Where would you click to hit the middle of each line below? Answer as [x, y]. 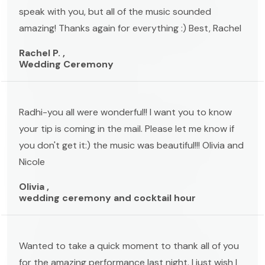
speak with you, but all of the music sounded [115, 11]
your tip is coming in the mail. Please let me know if [127, 128]
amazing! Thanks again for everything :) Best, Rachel [130, 28]
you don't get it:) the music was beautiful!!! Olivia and [131, 145]
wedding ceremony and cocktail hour [107, 198]
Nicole [32, 161]
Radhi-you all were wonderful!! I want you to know [125, 112]
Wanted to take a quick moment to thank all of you [129, 245]
